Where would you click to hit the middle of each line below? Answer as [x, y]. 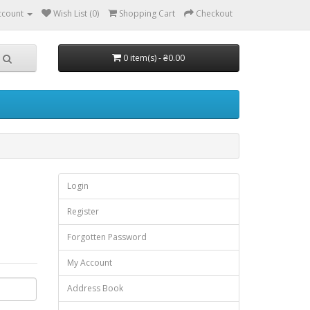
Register [83, 211]
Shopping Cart [147, 13]
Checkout [214, 13]
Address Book [95, 288]
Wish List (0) [76, 13]
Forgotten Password [107, 237]
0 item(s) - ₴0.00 [154, 58]
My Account [89, 263]
